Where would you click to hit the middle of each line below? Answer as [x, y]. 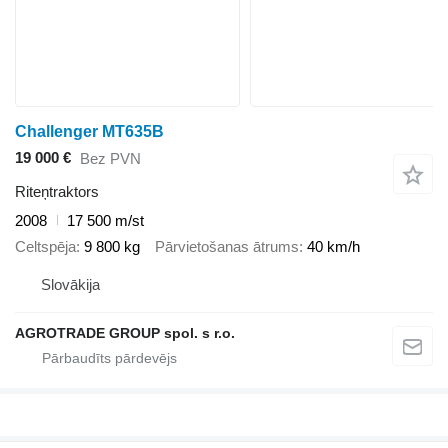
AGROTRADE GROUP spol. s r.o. [125, 332]
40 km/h [333, 247]
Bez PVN [110, 159]
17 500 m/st [105, 220]
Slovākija [70, 284]
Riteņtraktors [57, 191]
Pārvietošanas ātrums [227, 247]
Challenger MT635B [89, 131]
